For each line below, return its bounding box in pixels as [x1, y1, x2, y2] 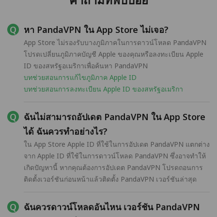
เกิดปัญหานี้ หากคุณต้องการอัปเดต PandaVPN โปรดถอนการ [24, 163, 203, 172]
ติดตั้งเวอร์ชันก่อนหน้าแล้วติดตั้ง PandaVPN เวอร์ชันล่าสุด [24, 174, 197, 184]
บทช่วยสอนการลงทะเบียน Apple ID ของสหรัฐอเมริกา [24, 84, 183, 94]
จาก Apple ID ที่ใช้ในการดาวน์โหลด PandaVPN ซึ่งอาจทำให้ [24, 151, 206, 161]
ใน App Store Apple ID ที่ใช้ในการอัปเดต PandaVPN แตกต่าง [24, 139, 210, 149]
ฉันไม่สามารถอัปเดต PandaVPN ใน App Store [24, 111, 205, 123]
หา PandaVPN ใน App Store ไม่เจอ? [24, 24, 169, 36]
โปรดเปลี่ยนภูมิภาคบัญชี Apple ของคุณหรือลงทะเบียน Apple [24, 49, 203, 59]
